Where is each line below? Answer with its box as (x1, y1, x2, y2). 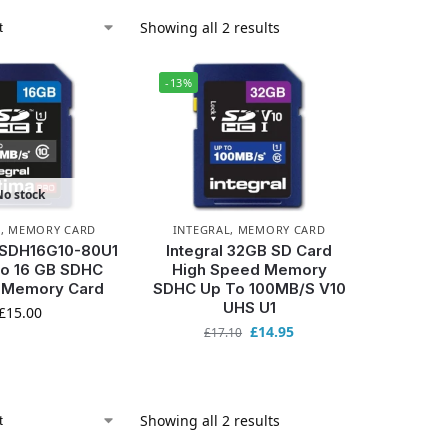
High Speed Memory (171, 259, 327, 279)
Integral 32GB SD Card (166, 240, 333, 260)
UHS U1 (222, 297, 276, 317)
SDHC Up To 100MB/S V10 (152, 278, 346, 298)
